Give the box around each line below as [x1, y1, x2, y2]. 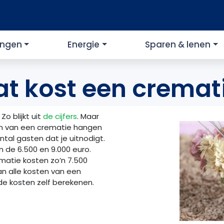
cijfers [55, 111, 77, 122]
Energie [67, 38, 100, 51]
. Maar [77, 111, 99, 122]
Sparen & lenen [145, 38, 211, 51]
